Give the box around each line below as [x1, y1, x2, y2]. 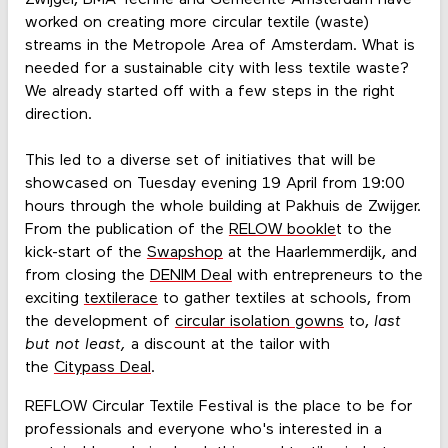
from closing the [24, 267, 150, 284]
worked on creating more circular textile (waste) [24, 14, 369, 31]
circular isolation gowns [174, 313, 344, 330]
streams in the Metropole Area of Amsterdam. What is [24, 37, 415, 54]
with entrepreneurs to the [231, 267, 423, 284]
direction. [24, 106, 97, 123]
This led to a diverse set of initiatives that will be [24, 152, 376, 169]
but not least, [24, 336, 131, 353]
